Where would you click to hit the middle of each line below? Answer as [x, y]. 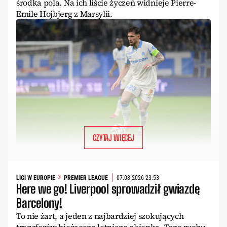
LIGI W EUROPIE [36, 178]
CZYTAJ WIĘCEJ [113, 138]
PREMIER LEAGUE [86, 178]
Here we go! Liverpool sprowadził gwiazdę [108, 189]
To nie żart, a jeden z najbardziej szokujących [100, 216]
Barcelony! [39, 203]
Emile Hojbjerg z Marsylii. [64, 14]
